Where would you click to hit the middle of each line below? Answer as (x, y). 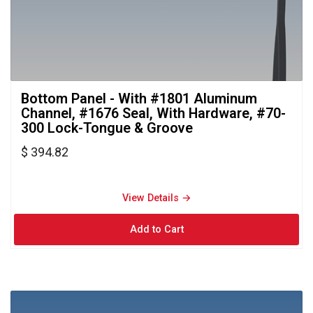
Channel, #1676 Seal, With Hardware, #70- (153, 113)
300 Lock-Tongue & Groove (107, 128)
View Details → (156, 198)
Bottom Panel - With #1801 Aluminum (139, 99)
